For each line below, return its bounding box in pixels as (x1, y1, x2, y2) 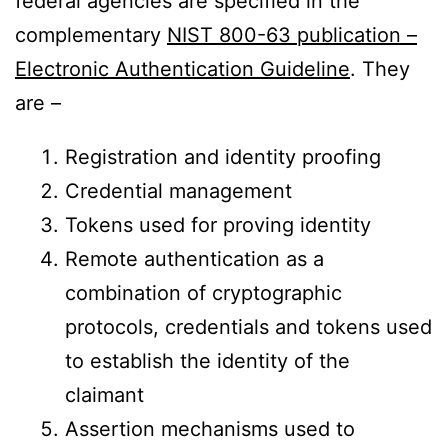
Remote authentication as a (65, 247, 324, 271)
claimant (65, 383, 144, 407)
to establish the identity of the (65, 349, 350, 373)
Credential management (65, 179, 292, 203)
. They (350, 57, 410, 82)
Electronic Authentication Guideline (15, 57, 350, 82)
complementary (15, 23, 167, 48)
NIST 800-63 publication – (167, 23, 417, 48)
